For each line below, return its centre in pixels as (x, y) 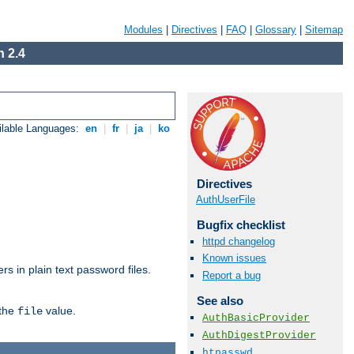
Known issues (234, 258)
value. (59, 311)
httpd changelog (239, 242)
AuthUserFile (226, 200)
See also (220, 300)
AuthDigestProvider (259, 335)
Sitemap (324, 30)
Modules (143, 30)
